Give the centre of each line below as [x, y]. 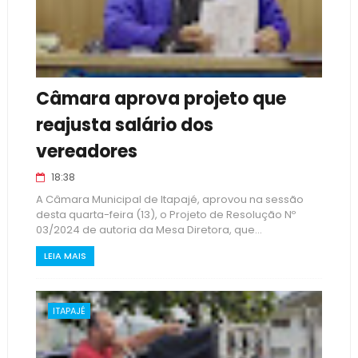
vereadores [86, 151]
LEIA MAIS [65, 256]
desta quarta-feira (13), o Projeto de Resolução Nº [165, 215]
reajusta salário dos [124, 125]
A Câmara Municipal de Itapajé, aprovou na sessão [169, 199]
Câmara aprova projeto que [161, 99]
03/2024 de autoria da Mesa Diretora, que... [149, 230]
